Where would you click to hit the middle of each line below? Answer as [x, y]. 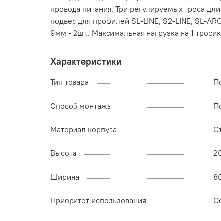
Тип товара [70, 82]
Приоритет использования [98, 201]
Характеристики [86, 61]
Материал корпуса [84, 129]
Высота [63, 153]
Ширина [65, 177]
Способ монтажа [81, 106]
